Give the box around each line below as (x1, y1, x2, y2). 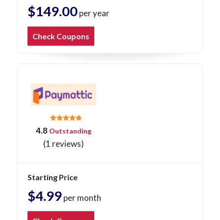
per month (62, 192, 101, 203)
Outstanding (48, 127, 91, 136)
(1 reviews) (43, 138, 84, 149)
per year (78, 8, 110, 19)
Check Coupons (32, 31, 89, 41)
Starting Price (27, 172, 78, 182)
